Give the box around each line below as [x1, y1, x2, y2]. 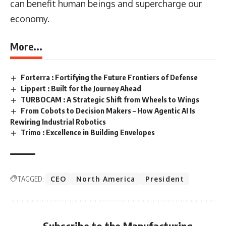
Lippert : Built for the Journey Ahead [21, 83, 142, 93]
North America [76, 174, 135, 183]
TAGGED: [17, 174, 44, 183]
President [145, 174, 185, 183]
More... [10, 40, 42, 53]
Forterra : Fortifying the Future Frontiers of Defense [21, 73, 198, 82]
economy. [10, 13, 49, 25]
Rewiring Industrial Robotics [10, 117, 106, 126]
